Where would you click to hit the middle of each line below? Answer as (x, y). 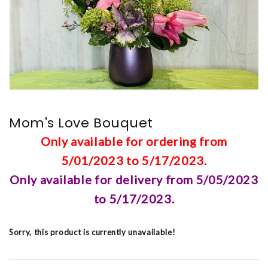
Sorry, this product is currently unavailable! (92, 232)
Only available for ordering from (134, 141)
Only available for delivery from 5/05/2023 (134, 179)
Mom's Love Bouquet (81, 123)
